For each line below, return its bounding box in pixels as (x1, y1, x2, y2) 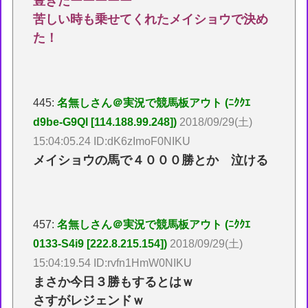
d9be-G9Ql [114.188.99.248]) (33, 115, 177, 128)
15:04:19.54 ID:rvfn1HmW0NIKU (33, 257, 192, 269)
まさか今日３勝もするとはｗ (33, 275, 195, 289)
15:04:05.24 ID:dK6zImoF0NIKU (33, 135, 191, 147)
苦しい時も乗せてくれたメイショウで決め (33, 12, 269, 26)
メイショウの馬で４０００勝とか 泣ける (33, 153, 269, 167)
